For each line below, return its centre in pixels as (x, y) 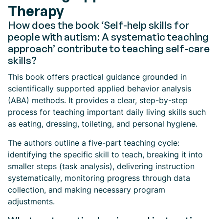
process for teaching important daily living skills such (107, 112)
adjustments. (31, 201)
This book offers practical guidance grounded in (97, 77)
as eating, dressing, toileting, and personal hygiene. (103, 124)
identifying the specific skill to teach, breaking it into (105, 154)
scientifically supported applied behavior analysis (99, 88)
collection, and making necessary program (87, 190)
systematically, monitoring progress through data (99, 178)
